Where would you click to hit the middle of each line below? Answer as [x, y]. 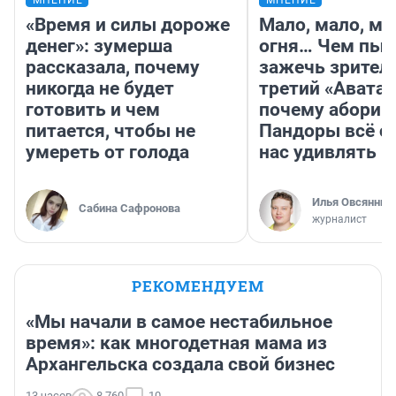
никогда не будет [100, 89]
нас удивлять [318, 152]
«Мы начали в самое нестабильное [179, 322]
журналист [339, 220]
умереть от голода [107, 152]
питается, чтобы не [110, 131]
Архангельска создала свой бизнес [180, 365]
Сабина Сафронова [129, 209]
